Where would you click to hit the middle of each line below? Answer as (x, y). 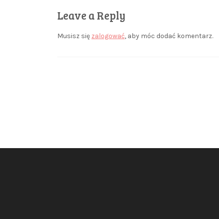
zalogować (108, 36)
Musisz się (74, 36)
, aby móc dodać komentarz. (169, 36)
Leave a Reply (91, 15)
